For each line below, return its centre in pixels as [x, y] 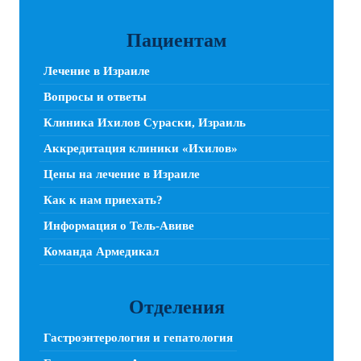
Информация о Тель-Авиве [119, 226]
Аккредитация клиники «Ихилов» [141, 149]
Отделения [176, 307]
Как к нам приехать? [103, 200]
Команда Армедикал [101, 252]
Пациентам [176, 41]
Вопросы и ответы [95, 97]
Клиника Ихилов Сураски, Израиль [145, 123]
